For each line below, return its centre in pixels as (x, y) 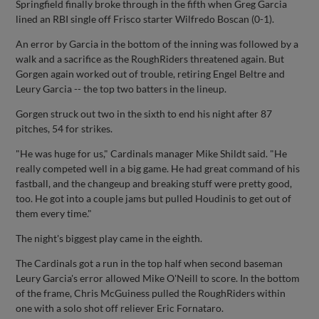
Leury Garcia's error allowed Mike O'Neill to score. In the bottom (158, 278)
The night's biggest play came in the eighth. (109, 238)
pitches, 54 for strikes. (64, 129)
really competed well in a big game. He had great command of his (158, 168)
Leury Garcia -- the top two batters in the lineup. (121, 89)
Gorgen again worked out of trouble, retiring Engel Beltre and (151, 74)
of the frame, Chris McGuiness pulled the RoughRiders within (151, 293)
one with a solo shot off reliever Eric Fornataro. (120, 308)
